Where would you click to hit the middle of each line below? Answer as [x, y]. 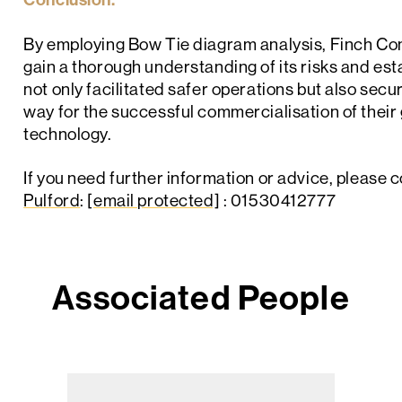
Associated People [201, 297]
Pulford [52, 201]
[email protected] [154, 201]
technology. [68, 133]
